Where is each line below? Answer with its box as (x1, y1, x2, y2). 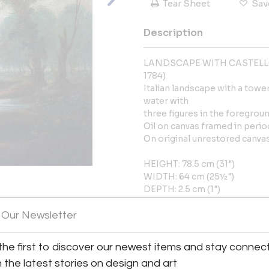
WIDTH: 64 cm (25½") (144, 171, 234, 182)
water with (144, 95, 189, 106)
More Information (144, 210, 231, 223)
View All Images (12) (26, 201, 106, 211)
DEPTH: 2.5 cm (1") (144, 184, 220, 195)
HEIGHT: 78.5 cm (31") (144, 159, 235, 169)
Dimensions (144, 240, 202, 253)
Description (144, 26, 203, 39)
